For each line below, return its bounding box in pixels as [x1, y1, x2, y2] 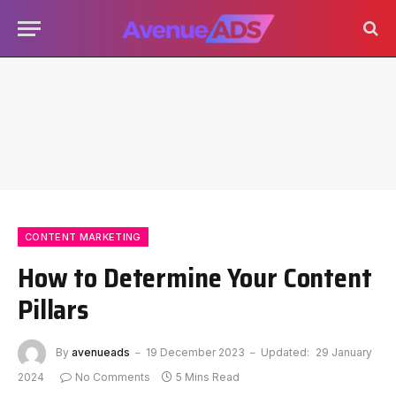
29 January [316, 346, 372, 360]
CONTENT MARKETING [25, 231, 141, 243]
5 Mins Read [176, 370, 240, 384]
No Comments [75, 370, 150, 384]
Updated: [261, 346, 309, 360]
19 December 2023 [146, 346, 245, 360]
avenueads [72, 346, 130, 360]
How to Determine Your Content [18, 256, 372, 299]
